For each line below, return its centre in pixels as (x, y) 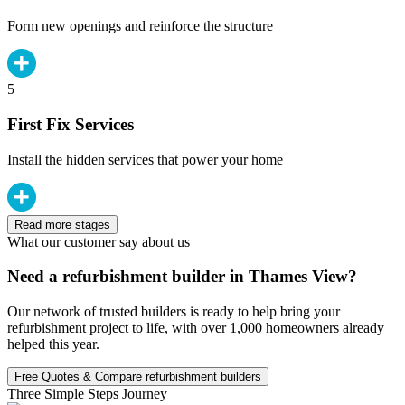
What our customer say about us (99, 241)
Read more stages (62, 224)
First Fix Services (71, 124)
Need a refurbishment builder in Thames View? (182, 277)
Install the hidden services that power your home (145, 159)
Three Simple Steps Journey (87, 394)
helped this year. (53, 344)
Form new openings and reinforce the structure (140, 26)
